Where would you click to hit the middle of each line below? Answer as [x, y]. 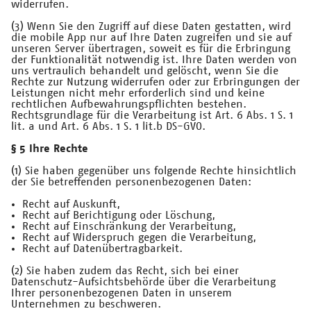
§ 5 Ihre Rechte [50, 149]
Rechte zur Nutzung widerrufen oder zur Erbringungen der [155, 82]
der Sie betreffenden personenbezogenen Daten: [131, 182]
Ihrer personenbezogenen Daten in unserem [121, 293]
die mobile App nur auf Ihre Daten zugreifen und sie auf [151, 38]
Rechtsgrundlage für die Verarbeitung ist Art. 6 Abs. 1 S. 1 [152, 116]
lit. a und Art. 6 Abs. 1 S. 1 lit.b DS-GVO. [108, 127]
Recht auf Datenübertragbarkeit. [102, 249]
